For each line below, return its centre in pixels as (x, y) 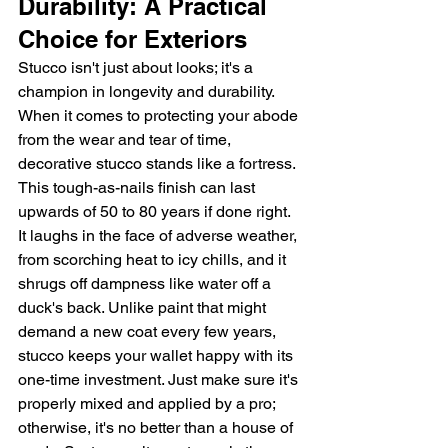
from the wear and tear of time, (126, 140)
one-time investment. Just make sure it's (160, 380)
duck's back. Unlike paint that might (144, 308)
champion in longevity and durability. (148, 92)
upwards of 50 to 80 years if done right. (156, 212)
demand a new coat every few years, (149, 332)
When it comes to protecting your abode (160, 116)
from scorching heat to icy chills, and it (154, 260)
